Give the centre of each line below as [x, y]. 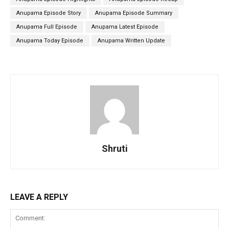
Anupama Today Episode [50, 40]
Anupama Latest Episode [125, 27]
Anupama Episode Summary [134, 13]
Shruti [114, 148]
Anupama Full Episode [47, 27]
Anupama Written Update [131, 40]
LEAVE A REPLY [39, 197]
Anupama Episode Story [49, 13]
